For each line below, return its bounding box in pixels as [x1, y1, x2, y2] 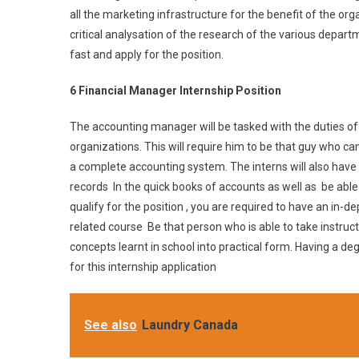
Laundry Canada [142, 317, 238, 333]
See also [84, 317, 137, 333]
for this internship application [70, 260, 216, 273]
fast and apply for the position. [70, 48, 224, 61]
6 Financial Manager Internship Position [70, 84, 281, 97]
